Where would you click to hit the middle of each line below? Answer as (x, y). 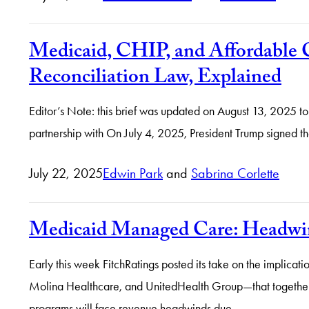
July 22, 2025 (66, 173)
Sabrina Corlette (235, 173)
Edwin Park (133, 173)
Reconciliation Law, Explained (155, 79)
